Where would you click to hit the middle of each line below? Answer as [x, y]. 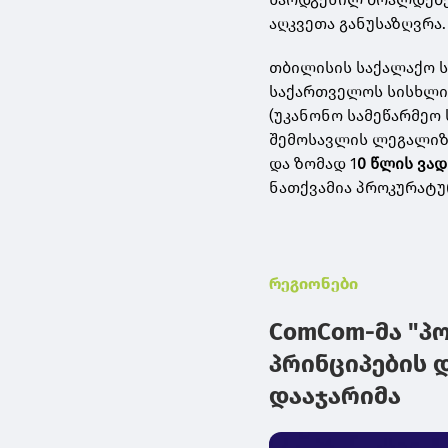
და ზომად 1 [313, 163]
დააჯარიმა [335, 395]
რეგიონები [314, 283]
